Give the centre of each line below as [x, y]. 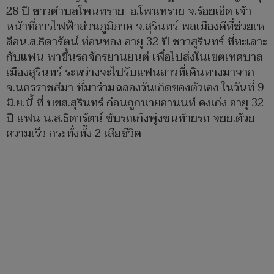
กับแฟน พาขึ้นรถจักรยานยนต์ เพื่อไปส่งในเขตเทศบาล [135, 57]
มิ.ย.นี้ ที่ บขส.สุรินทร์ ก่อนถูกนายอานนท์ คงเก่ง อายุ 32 [135, 103]
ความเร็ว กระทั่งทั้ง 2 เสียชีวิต [74, 134]
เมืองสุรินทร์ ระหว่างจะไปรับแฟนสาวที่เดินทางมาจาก [130, 73]
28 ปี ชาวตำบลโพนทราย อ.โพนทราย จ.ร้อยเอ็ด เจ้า [129, 12]
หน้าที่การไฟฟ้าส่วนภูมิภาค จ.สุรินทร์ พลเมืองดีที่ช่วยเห [135, 27]
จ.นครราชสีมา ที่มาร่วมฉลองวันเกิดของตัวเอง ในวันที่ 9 [135, 88]
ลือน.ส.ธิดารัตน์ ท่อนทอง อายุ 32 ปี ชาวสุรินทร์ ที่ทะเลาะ [137, 42]
